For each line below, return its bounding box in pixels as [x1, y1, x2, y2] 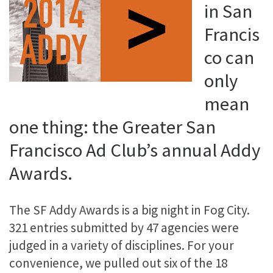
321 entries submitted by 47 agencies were [9, 219, 239, 236]
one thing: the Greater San [9, 115, 216, 139]
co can [204, 46, 254, 69]
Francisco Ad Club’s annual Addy [9, 138, 260, 162]
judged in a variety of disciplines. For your [9, 236, 234, 253]
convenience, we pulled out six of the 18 [9, 254, 227, 271]
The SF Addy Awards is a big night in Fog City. [9, 201, 250, 218]
